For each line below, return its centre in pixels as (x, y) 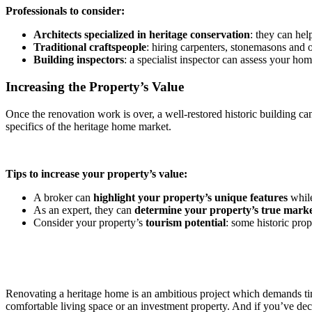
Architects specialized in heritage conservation (142, 35)
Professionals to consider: (65, 11)
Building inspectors (79, 60)
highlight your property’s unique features (190, 197)
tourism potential (186, 222)
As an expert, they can (84, 210)
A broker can (63, 197)
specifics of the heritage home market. (88, 126)
